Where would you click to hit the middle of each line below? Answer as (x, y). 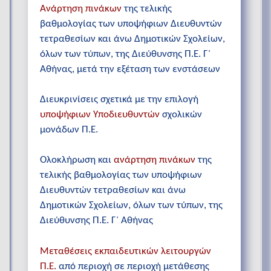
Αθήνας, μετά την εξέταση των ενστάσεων (130, 70)
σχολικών (181, 115)
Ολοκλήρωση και (77, 160)
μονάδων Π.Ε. (69, 130)
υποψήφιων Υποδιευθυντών (100, 115)
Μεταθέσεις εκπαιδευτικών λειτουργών (126, 251)
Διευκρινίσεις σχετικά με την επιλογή (119, 100)
